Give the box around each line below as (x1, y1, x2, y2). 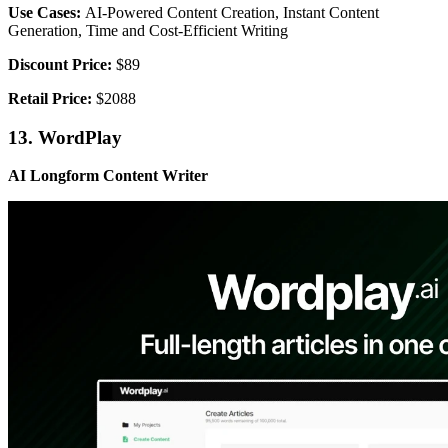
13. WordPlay (8, 126, 127, 148)
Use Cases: (8, 4, 85, 22)
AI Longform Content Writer (8, 167, 208, 185)
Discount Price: (8, 56, 112, 74)
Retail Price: (8, 90, 92, 108)
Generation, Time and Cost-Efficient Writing (8, 22, 288, 40)
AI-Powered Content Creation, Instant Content (85, 4, 379, 22)
